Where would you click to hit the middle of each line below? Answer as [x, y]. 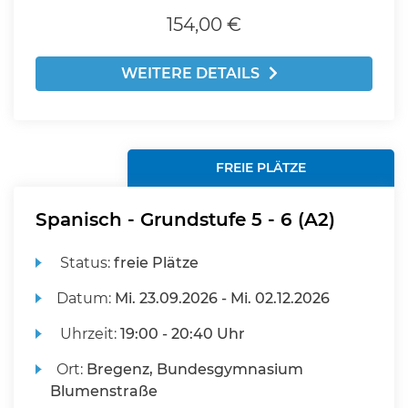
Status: [86, 263]
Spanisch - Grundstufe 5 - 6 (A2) [185, 219]
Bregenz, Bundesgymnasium [195, 369]
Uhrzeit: [89, 334]
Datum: [86, 298]
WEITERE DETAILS [190, 73]
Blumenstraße [104, 391]
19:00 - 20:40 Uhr [183, 334]
